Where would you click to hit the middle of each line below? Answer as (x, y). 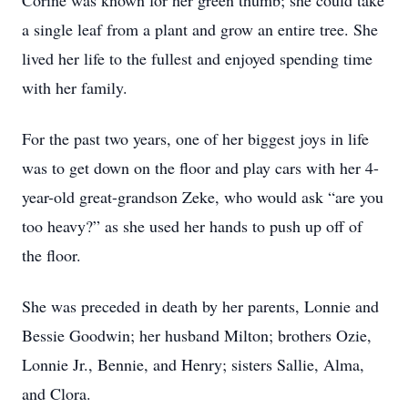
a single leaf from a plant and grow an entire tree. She (200, 29)
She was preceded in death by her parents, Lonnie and (200, 306)
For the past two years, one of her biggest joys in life (195, 138)
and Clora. (56, 393)
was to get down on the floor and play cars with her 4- (200, 168)
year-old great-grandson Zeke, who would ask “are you (203, 197)
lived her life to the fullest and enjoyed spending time (197, 58)
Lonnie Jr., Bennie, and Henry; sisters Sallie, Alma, (193, 364)
